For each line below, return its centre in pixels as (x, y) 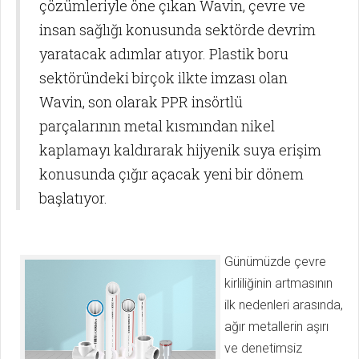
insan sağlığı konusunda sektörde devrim (177, 30)
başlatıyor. (73, 198)
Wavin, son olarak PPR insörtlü (141, 102)
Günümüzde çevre (275, 262)
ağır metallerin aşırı (276, 327)
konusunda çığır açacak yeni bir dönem (171, 174)
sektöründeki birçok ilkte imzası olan (163, 78)
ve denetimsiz (263, 349)
